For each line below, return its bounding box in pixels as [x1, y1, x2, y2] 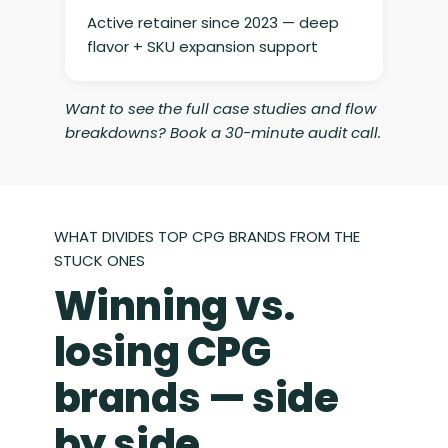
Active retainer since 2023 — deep [86, 12, 339, 34]
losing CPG [53, 324, 271, 381]
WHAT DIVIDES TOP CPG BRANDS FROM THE [53, 226, 360, 248]
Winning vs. [53, 278, 295, 335]
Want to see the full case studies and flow [64, 98, 376, 120]
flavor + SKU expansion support [86, 36, 318, 58]
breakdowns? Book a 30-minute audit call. [64, 122, 381, 144]
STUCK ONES [53, 250, 145, 272]
